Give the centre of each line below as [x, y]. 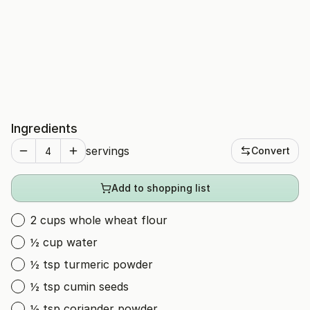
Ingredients [44, 128]
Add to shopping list [161, 188]
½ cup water [64, 242]
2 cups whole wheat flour [99, 220]
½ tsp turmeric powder [92, 264]
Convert [271, 151]
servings [108, 151]
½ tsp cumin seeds [80, 286]
